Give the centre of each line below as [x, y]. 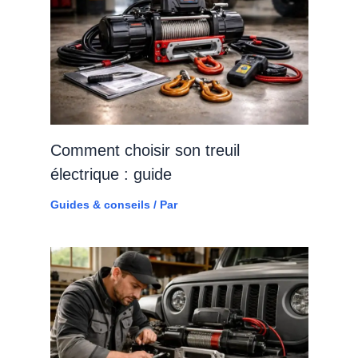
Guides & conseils [100, 205]
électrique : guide [111, 175]
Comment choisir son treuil [145, 151]
